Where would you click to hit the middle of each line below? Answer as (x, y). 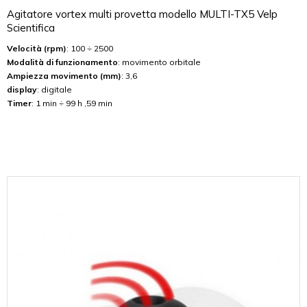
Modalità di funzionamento (62, 62)
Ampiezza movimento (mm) (64, 75)
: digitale (54, 89)
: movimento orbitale (159, 62)
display (22, 89)
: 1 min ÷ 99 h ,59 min (72, 103)
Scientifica (31, 27)
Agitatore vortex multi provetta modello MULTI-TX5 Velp (142, 14)
